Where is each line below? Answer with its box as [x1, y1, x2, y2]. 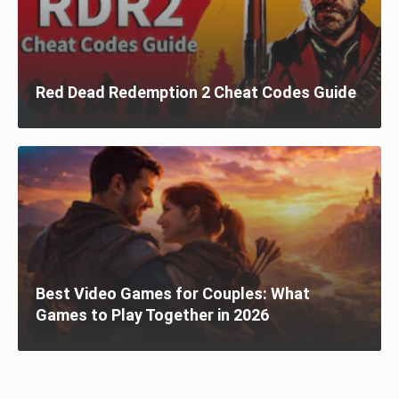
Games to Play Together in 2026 [36, 305, 269, 325]
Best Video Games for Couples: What [36, 284, 310, 304]
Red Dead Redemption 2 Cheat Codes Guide [36, 83, 356, 102]
